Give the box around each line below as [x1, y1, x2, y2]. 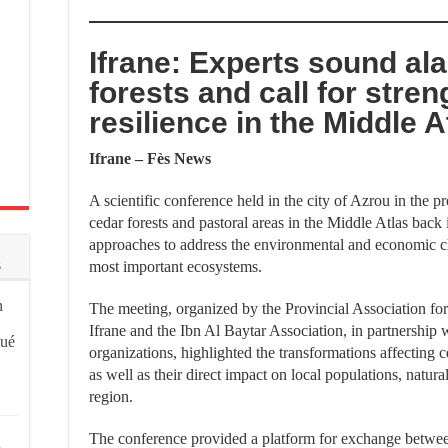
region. [89, 388, 133, 405]
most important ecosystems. [89, 258, 262, 275]
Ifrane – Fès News [89, 150, 211, 167]
